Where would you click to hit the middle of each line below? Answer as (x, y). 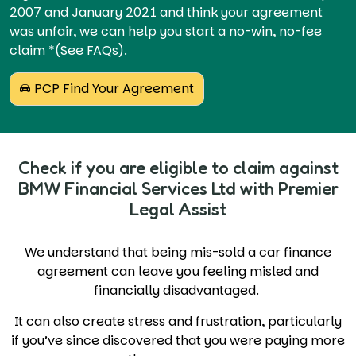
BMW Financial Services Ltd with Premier (178, 188)
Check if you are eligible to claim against (178, 167)
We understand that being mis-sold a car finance (178, 252)
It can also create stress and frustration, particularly (178, 321)
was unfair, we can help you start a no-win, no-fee (166, 31)
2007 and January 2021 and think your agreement (166, 12)
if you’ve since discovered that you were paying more (178, 340)
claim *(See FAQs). (70, 50)
